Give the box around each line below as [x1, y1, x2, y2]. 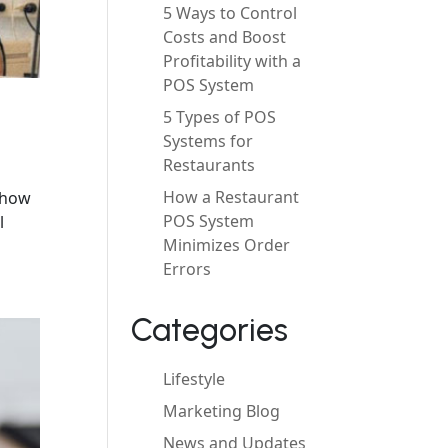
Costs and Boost [163, 26, 287, 48]
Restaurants [163, 154, 256, 176]
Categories [131, 311, 289, 349]
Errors [163, 258, 212, 280]
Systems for [163, 130, 254, 152]
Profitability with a [163, 50, 302, 72]
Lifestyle [163, 368, 226, 390]
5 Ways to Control [163, 2, 298, 24]
